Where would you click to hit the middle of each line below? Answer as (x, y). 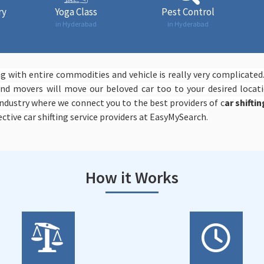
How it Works (132, 177)
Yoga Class (76, 12)
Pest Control (188, 12)
